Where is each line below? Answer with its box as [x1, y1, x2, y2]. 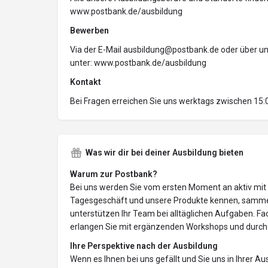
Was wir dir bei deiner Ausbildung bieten [86, 148, 243, 158]
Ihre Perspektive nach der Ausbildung [70, 241, 218, 251]
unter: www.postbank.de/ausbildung [70, 58, 206, 68]
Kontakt [70, 77, 101, 87]
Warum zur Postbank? [70, 169, 157, 179]
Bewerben [70, 26, 109, 36]
